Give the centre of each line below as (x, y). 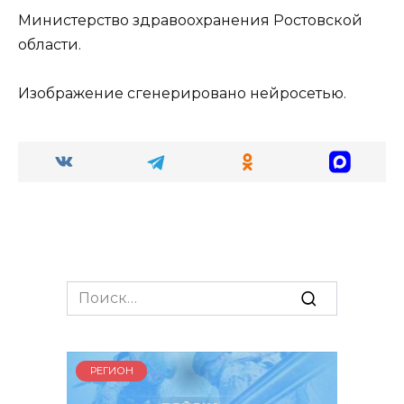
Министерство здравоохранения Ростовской (190, 20)
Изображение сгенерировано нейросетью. (182, 94)
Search (91, 291)
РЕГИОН (111, 371)
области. (50, 44)
